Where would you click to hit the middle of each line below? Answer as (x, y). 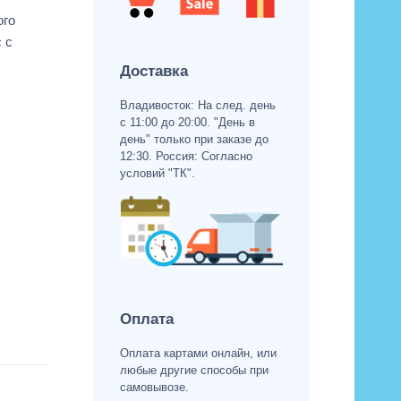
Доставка (154, 71)
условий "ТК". (157, 173)
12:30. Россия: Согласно (186, 156)
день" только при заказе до (194, 139)
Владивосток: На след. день (197, 105)
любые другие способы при (194, 371)
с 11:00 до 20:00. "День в (187, 122)
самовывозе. (154, 388)
